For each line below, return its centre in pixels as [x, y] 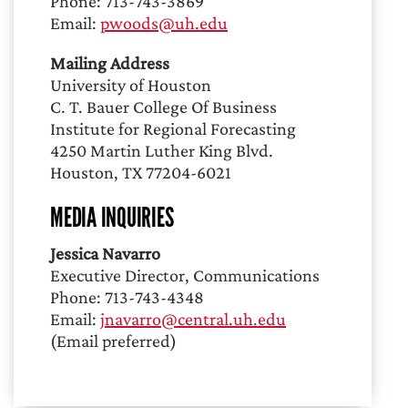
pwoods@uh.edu [164, 22]
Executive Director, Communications [185, 275]
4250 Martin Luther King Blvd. [162, 150]
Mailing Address [110, 62]
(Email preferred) [113, 340]
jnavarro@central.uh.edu [193, 318]
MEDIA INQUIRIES [112, 217]
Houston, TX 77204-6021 [141, 172]
